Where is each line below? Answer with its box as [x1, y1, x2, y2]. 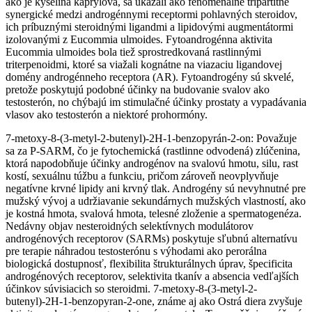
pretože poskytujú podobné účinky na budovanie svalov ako [6, 84, 270, 96]
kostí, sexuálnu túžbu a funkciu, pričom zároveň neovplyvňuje [6, 170, 279, 182]
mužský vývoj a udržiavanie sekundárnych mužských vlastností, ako [6, 195, 306, 208]
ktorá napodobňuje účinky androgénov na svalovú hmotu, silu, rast [6, 157, 298, 170]
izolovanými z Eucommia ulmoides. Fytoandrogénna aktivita [6, 33, 272, 46]
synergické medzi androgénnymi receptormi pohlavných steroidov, [6, 8, 297, 21]
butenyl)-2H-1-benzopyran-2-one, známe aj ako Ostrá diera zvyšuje [6, 295, 302, 308]
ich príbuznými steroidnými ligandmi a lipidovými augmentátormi [6, 21, 293, 33]
